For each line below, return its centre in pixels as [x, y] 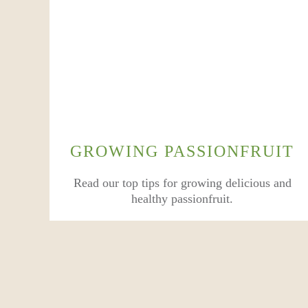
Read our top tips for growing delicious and [182, 183]
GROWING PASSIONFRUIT [183, 151]
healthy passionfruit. [183, 199]
